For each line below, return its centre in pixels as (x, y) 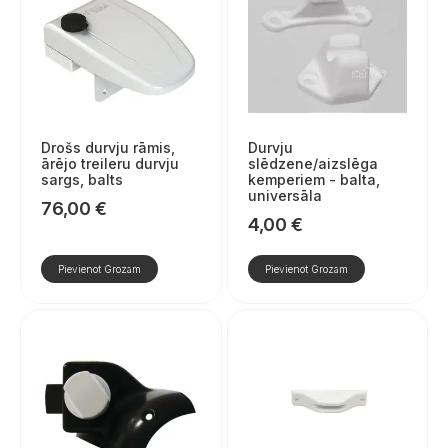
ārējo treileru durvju (110, 164)
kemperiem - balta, (313, 180)
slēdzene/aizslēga (312, 164)
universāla (284, 196)
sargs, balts (82, 180)
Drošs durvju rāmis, (108, 148)
